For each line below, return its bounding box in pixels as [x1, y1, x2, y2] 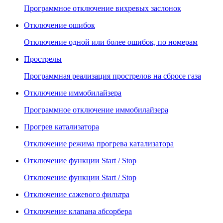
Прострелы [24, 55, 62, 64]
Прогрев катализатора [24, 122, 99, 131]
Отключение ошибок [24, 21, 95, 30]
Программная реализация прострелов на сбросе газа [24, 72, 201, 81]
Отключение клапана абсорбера [24, 207, 132, 216]
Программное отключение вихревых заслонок [24, 4, 181, 13]
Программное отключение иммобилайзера [24, 106, 168, 114]
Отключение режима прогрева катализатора [24, 139, 174, 148]
